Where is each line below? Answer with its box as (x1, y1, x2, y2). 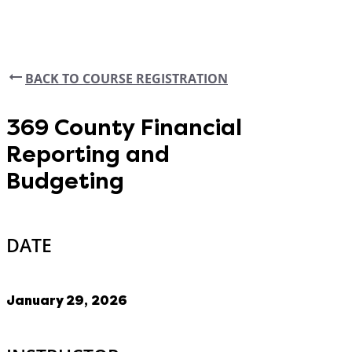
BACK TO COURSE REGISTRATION (25, 69, 228, 87)
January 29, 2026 (6, 292, 127, 308)
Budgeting (6, 168, 124, 195)
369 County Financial (6, 115, 242, 141)
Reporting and (6, 141, 170, 168)
